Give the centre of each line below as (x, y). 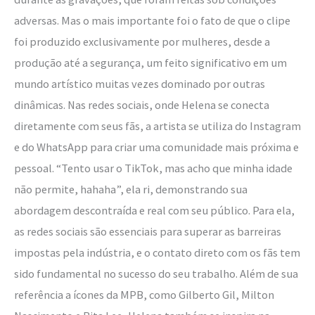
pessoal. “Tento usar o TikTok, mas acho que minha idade (153, 168)
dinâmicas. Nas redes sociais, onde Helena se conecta (142, 104)
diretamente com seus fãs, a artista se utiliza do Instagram (157, 126)
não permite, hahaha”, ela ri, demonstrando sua (131, 189)
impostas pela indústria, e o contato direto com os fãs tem (157, 252)
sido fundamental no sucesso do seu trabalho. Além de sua (156, 273)
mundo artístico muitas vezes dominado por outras (140, 83)
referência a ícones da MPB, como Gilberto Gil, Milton (144, 294)
